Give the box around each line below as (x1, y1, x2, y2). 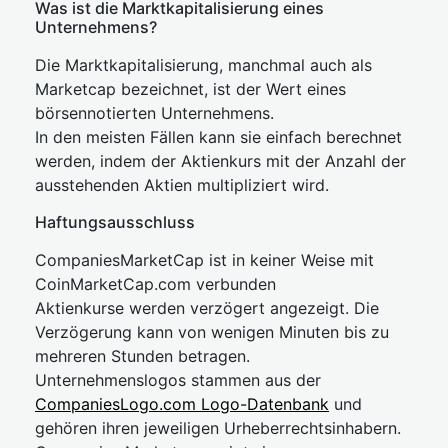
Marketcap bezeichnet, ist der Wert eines (35, 79, 346, 99)
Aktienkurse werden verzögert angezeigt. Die (35, 298, 379, 318)
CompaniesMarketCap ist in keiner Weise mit (35, 250, 374, 270)
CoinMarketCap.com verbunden (35, 274, 276, 294)
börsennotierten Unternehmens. (35, 103, 274, 123)
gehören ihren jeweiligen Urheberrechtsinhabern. (35, 418, 401, 438)
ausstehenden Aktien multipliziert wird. (35, 175, 329, 195)
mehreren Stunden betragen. (35, 346, 250, 366)
